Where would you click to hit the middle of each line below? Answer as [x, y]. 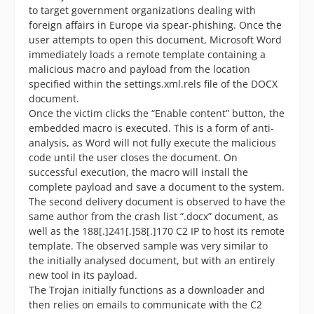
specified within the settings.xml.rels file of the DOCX [153, 83]
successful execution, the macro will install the [138, 172]
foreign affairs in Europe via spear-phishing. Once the [155, 25]
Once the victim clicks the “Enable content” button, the [157, 113]
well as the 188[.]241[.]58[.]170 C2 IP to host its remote [157, 231]
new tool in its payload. [83, 275]
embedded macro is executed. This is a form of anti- [151, 128]
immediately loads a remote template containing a [147, 54]
